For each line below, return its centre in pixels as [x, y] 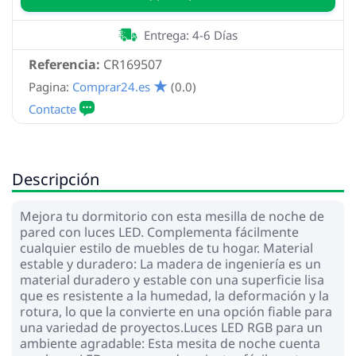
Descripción [56, 179]
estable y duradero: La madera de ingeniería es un [170, 263]
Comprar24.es [111, 86]
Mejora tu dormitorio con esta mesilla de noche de [172, 216]
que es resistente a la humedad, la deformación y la [174, 295]
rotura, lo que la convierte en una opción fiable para [176, 311]
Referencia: [64, 64]
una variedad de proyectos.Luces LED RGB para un [171, 327]
